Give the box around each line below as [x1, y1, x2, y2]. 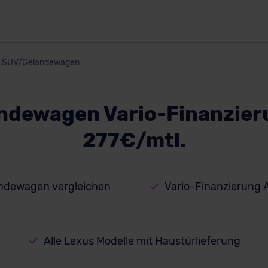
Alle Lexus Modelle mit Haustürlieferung [43, 234, 240, 248]
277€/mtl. [82, 128, 186, 153]
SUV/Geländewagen [1, 57, 80, 68]
